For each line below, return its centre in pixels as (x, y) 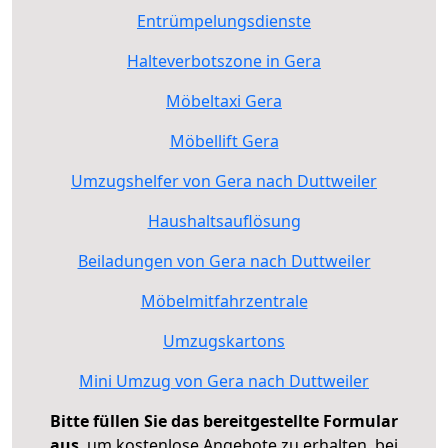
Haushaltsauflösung (224, 220)
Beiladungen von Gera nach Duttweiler (224, 260)
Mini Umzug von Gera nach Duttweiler (224, 380)
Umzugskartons (224, 340)
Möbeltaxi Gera (224, 100)
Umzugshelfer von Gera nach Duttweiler (224, 180)
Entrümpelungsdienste (224, 20)
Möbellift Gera (224, 140)
